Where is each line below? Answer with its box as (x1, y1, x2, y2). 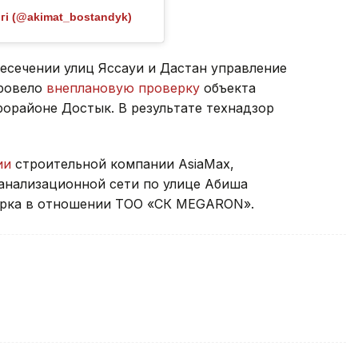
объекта (204, 79, 256, 96)
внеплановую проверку (46, 79, 204, 96)
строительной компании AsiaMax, (15, 155, 234, 172)
